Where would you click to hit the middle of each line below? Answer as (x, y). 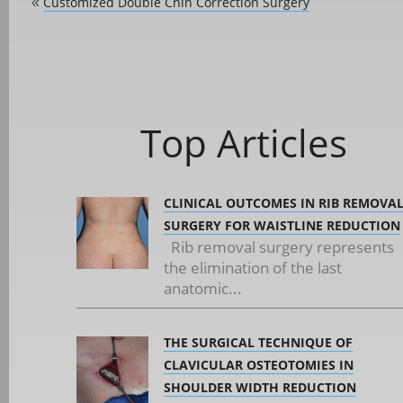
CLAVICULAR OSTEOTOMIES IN (259, 365)
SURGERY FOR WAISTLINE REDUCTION (282, 225)
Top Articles (243, 143)
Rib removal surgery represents (279, 247)
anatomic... (203, 288)
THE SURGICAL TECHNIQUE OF (258, 342)
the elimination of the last (253, 268)
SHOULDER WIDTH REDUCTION (260, 387)
